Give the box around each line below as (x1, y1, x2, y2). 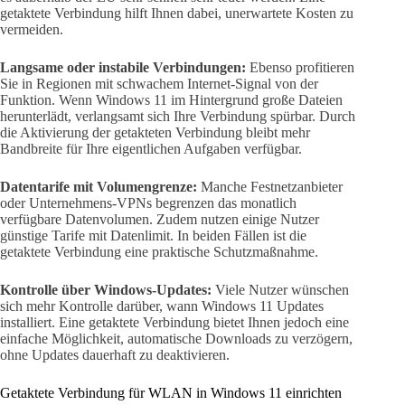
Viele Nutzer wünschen (212, 281, 349, 297)
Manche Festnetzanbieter (197, 178, 343, 194)
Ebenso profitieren (246, 59, 354, 75)
